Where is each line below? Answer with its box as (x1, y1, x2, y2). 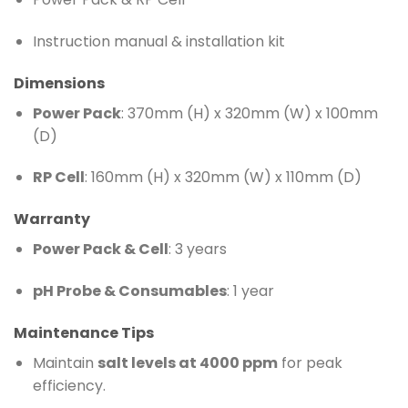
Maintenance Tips (14, 321, 154, 343)
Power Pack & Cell (32, 239, 168, 260)
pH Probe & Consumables (32, 280, 227, 301)
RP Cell (32, 167, 85, 189)
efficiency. (32, 374, 106, 396)
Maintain (32, 352, 97, 373)
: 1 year (226, 280, 274, 301)
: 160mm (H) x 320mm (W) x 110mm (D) (84, 167, 362, 189)
